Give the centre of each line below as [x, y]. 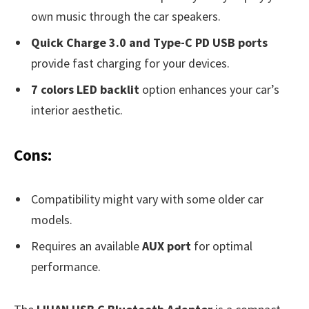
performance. [66, 266]
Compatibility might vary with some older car [147, 199]
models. [52, 220]
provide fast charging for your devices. [130, 63]
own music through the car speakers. [126, 17]
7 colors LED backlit [85, 90]
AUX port [167, 246]
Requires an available [87, 246]
